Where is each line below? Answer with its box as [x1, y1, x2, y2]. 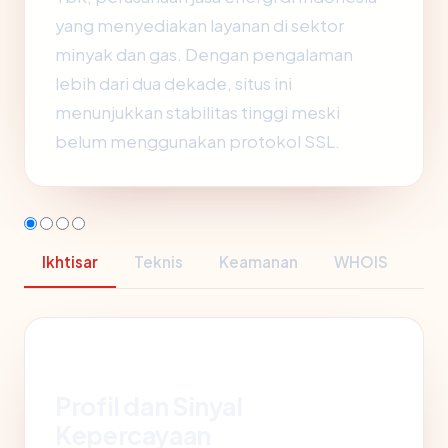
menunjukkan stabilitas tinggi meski [55, 102, 340, 123]
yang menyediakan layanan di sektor [55, 15, 344, 36]
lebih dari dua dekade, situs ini [55, 73, 292, 94]
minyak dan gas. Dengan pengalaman [55, 44, 353, 65]
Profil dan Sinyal [55, 390, 243, 422]
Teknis [134, 252, 183, 271]
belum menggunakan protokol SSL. [55, 131, 340, 152]
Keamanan [219, 252, 298, 271]
